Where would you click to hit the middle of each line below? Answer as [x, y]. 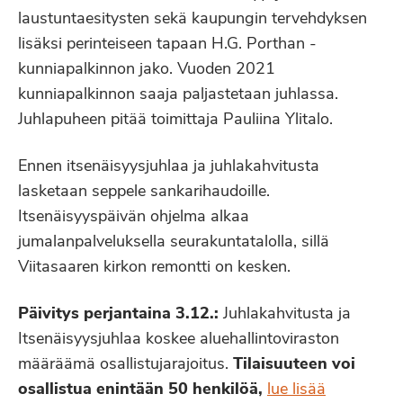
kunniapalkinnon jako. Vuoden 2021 [147, 70]
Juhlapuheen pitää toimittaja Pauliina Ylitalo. [175, 120]
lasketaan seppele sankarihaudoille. [144, 192]
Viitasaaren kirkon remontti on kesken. [154, 268]
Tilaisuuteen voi [294, 365]
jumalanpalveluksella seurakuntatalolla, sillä [174, 242]
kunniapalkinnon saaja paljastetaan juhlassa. [178, 95]
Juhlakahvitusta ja [285, 314]
